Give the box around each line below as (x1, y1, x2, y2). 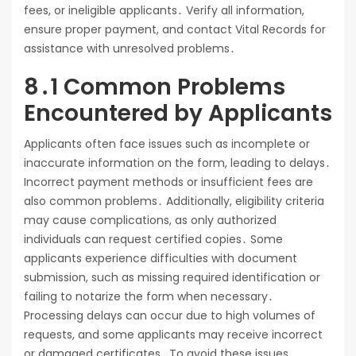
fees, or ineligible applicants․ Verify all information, (24, 2, 304, 18)
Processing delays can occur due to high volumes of (24, 307, 315, 323)
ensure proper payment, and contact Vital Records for (24, 21, 326, 37)
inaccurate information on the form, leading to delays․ (24, 154, 331, 171)
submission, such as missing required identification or (24, 269, 320, 285)
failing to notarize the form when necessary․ (24, 288, 273, 304)
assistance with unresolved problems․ (24, 40, 235, 56)
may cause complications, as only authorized (24, 211, 277, 228)
